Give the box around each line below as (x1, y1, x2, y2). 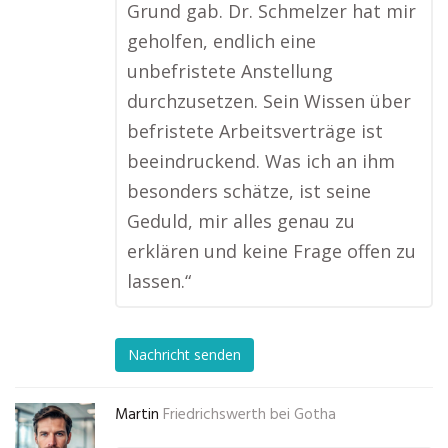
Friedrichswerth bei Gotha (163, 403, 336, 427)
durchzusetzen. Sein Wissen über (127, 89, 411, 113)
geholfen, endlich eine (127, 29, 316, 53)
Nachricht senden (128, 345, 241, 365)
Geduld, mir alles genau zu (127, 209, 355, 233)
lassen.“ (127, 269, 191, 293)
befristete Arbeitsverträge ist (127, 119, 383, 143)
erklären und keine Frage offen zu (127, 239, 416, 263)
